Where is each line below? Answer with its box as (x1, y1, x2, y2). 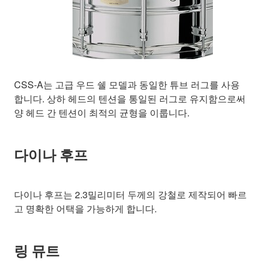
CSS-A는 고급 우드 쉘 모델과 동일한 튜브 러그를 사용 (14, 78, 240, 92)
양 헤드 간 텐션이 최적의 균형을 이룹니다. (14, 106, 189, 120)
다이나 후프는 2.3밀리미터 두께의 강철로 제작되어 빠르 (14, 188, 247, 202)
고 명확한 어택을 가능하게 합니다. (14, 202, 157, 216)
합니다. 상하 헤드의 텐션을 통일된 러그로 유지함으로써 (14, 92, 246, 106)
